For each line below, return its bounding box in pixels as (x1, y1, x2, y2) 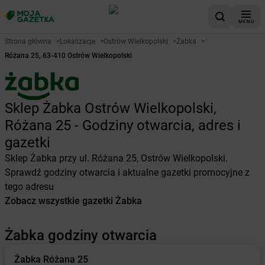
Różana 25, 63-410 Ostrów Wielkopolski (5, 51, 132, 60)
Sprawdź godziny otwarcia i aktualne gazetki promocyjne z (5, 167, 250, 178)
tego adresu (5, 181, 54, 192)
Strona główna (5, 37, 51, 46)
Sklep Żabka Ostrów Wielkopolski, (5, 100, 216, 117)
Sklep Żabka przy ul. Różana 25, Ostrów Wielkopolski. (5, 153, 228, 164)
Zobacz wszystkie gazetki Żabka (5, 195, 142, 206)
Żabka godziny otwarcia (5, 227, 157, 244)
